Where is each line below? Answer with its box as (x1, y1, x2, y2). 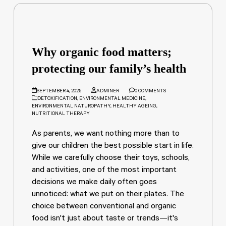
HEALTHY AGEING (112, 104, 157, 109)
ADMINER (96, 88, 119, 94)
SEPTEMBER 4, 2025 (37, 88, 82, 94)
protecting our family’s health (32, 62, 187, 75)
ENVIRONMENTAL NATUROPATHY (32, 104, 111, 109)
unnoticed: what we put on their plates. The (32, 190, 185, 199)
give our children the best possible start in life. (32, 142, 194, 151)
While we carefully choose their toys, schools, (32, 154, 190, 163)
